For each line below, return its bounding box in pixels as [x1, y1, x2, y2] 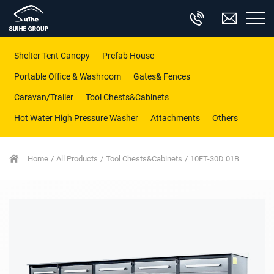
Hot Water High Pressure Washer [14, 112, 139, 124]
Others [212, 112, 239, 124]
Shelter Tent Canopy [14, 50, 91, 61]
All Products [56, 153, 98, 164]
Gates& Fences [133, 70, 191, 82]
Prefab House [102, 50, 155, 61]
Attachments [150, 112, 201, 124]
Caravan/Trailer [14, 91, 74, 103]
